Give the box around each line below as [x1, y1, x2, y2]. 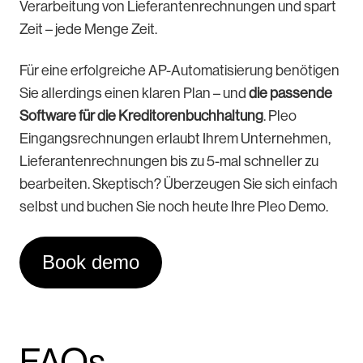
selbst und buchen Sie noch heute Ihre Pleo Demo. [19, 199, 328, 216]
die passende [249, 85, 332, 102]
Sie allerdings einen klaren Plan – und [19, 85, 249, 102]
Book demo [42, 251, 139, 274]
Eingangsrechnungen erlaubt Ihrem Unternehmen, [19, 130, 331, 147]
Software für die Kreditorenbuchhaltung [19, 108, 263, 125]
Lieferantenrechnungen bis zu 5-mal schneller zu [19, 153, 318, 170]
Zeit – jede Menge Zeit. [19, 21, 162, 38]
